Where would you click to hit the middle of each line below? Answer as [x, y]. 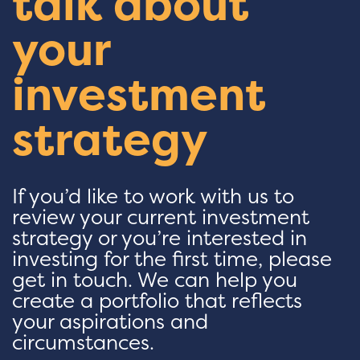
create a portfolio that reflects [157, 301]
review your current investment [161, 217]
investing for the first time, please [172, 259]
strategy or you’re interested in [160, 238]
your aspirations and [110, 322]
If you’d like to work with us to [153, 196]
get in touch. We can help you [155, 280]
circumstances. [83, 343]
